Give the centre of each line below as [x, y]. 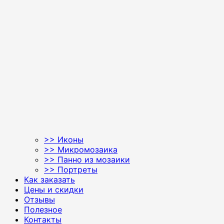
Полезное [43, 209]
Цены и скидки [54, 189]
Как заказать [49, 179]
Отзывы [39, 199]
